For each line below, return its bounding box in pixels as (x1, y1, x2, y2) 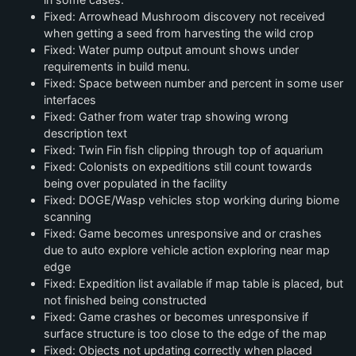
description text (44, 126, 127, 140)
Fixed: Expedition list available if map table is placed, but (44, 277, 343, 290)
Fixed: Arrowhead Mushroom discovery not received (44, 10, 325, 23)
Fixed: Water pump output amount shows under (44, 43, 299, 56)
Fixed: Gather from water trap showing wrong (44, 110, 288, 123)
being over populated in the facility (44, 176, 227, 190)
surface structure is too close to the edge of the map (44, 327, 327, 340)
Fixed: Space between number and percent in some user (44, 76, 343, 90)
